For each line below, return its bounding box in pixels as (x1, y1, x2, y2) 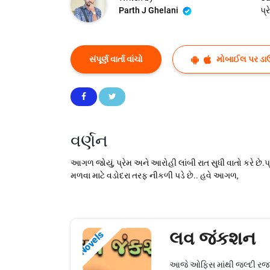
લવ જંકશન (169, 228, 256, 250)
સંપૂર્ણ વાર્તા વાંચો (89, 54, 143, 64)
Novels (76, 229, 106, 258)
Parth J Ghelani (119, 5, 180, 16)
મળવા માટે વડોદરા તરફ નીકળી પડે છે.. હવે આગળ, (71, 171, 239, 181)
